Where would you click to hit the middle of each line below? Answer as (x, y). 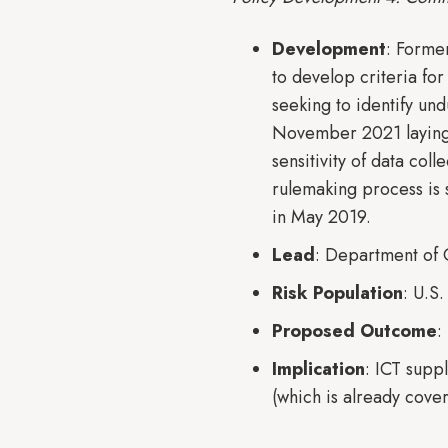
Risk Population (337, 293)
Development (329, 49)
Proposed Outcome (354, 331)
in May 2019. (321, 217)
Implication (318, 369)
